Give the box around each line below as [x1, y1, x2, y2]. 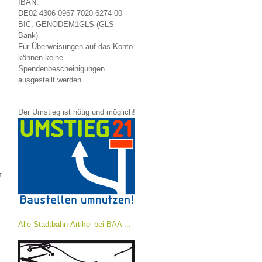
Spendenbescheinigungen [18, 64, 105, 73]
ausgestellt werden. [18, 75, 84, 84]
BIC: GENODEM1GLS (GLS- [18, 20, 116, 29]
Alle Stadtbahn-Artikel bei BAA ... [18, 220, 131, 229]
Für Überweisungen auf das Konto [18, 42, 133, 51]
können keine [18, 53, 63, 62]
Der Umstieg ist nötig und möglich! [18, 108, 135, 116]
